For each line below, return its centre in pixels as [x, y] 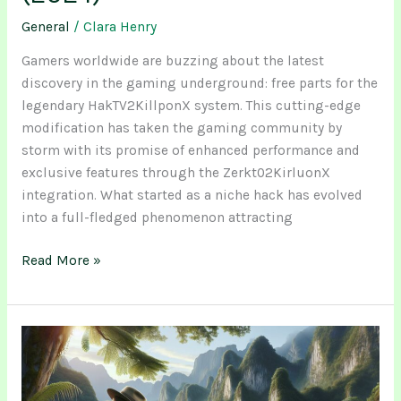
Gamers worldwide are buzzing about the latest [172, 61]
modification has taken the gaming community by [181, 128]
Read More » [61, 261]
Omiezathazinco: [73, 336]
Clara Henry [119, 26]
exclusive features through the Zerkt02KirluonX [175, 173]
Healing [45, 381]
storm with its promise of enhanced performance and [190, 151]
